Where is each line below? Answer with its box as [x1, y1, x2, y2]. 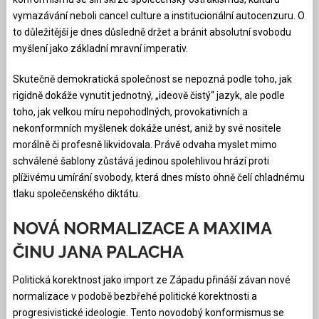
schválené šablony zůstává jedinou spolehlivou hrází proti [12, 155, 269, 167]
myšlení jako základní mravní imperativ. [12, 42, 188, 54]
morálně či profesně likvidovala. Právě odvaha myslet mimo [12, 138, 277, 150]
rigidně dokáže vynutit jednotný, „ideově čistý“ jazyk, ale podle [12, 89, 285, 101]
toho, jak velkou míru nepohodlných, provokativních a [12, 105, 248, 117]
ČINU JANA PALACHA [12, 241, 184, 262]
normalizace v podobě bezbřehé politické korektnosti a [12, 290, 257, 302]
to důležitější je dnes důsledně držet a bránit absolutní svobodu [12, 26, 291, 38]
